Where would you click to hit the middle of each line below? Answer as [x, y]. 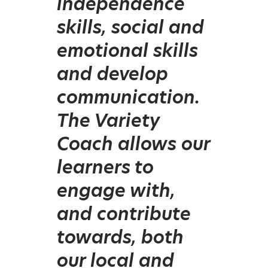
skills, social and [130, 27]
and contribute [124, 213]
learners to [105, 167]
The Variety [108, 120]
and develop [112, 73]
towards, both [120, 237]
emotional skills [127, 50]
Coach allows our [133, 143]
